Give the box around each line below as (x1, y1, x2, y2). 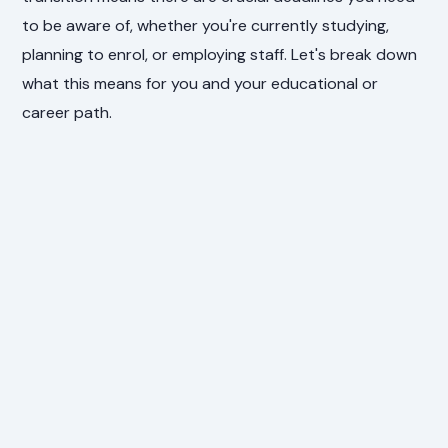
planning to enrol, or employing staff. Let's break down (22, 43, 418, 65)
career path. (22, 101, 113, 123)
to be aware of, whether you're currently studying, (22, 14, 390, 36)
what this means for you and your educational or (22, 72, 379, 94)
